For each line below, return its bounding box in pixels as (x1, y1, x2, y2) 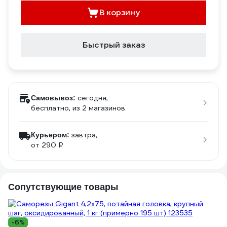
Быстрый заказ (82, 40, 145, 50)
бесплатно (31, 103, 69, 112)
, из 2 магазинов (69, 103, 125, 112)
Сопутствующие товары (8, 182, 118, 192)
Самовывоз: (31, 94, 75, 102)
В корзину (99, 7, 140, 18)
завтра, (71, 130, 97, 139)
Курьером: (31, 131, 69, 139)
